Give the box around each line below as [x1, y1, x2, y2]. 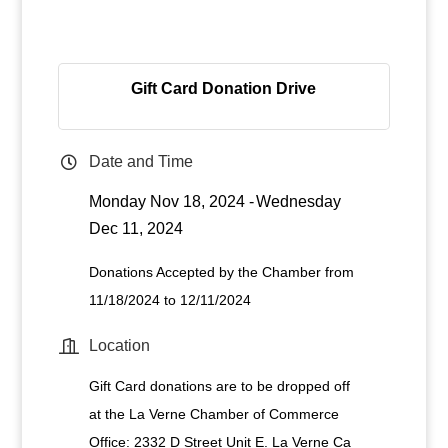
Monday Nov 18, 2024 [88, 193, 245, 210]
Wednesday [255, 193, 341, 210]
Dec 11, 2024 [88, 220, 183, 237]
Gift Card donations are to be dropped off [88, 378, 350, 394]
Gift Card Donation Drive [131, 80, 317, 97]
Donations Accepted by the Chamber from [88, 264, 354, 280]
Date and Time [88, 153, 193, 170]
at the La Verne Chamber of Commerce [88, 406, 339, 422]
